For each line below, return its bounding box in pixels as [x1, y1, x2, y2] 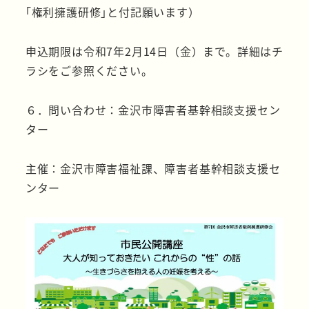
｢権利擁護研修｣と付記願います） [25, 3, 200, 21]
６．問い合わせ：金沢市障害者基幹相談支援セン [25, 101, 281, 119]
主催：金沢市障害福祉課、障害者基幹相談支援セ [25, 159, 281, 177]
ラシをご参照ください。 [25, 62, 153, 79]
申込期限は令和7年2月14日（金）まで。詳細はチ [25, 43, 283, 60]
